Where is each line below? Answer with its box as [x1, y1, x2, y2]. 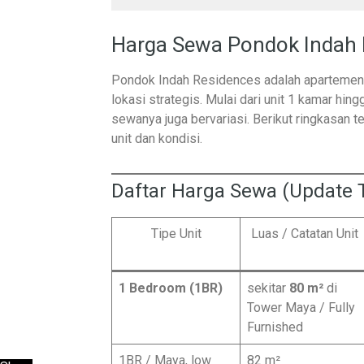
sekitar [247, 280, 289, 296]
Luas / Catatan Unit [251, 226, 358, 241]
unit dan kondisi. [111, 131, 202, 146]
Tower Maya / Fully [247, 300, 355, 315]
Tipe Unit [150, 226, 201, 241]
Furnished [247, 319, 303, 335]
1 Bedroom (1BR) [119, 280, 223, 296]
